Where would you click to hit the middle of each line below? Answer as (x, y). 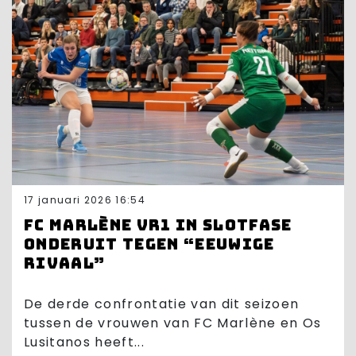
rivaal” (65, 263)
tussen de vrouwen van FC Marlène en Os (173, 323)
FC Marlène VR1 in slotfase (158, 224)
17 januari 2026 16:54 (85, 199)
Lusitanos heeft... (84, 342)
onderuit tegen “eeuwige (149, 244)
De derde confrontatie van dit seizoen (162, 304)
